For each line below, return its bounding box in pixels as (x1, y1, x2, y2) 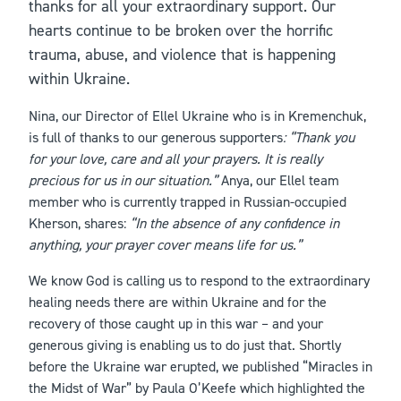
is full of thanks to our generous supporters (29, 128, 283, 147)
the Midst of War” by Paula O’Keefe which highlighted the (29, 379, 365, 397)
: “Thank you (283, 128, 354, 147)
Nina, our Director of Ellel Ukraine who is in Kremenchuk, (29, 107, 366, 125)
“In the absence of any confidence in (130, 214, 339, 233)
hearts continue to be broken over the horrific (29, 20, 333, 41)
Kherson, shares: (29, 214, 130, 233)
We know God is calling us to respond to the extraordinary (29, 271, 370, 290)
